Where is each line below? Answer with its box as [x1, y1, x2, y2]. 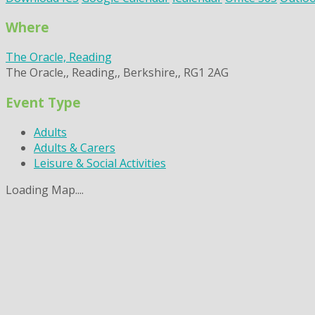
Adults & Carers [34, 139, 115, 155]
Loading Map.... [6, 181, 84, 198]
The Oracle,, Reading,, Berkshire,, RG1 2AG [6, 65, 229, 81]
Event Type [6, 93, 81, 111]
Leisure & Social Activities [34, 155, 166, 171]
